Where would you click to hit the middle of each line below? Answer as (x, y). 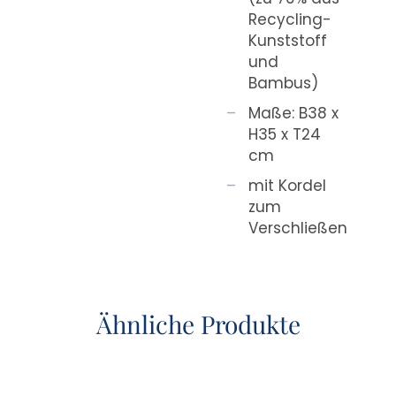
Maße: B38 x (294, 113)
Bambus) (284, 83)
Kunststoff (288, 40)
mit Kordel (288, 185)
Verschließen (298, 228)
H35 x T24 (285, 134)
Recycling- (290, 19)
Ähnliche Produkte (198, 324)
